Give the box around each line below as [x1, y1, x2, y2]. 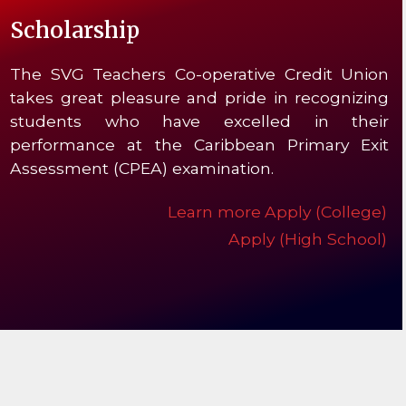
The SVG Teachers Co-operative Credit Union [10, 63, 390, 83]
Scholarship [10, 15, 140, 44]
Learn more [168, 201, 262, 221]
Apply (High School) [228, 228, 388, 248]
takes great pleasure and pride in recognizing [10, 87, 390, 107]
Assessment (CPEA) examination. [10, 158, 275, 178]
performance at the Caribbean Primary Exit [10, 134, 390, 154]
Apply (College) [265, 201, 388, 221]
